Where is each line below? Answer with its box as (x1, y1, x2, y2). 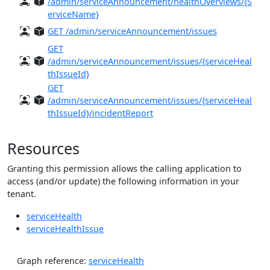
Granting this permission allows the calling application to (7, 163, 242, 175)
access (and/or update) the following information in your (7, 175, 239, 187)
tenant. (7, 188, 36, 200)
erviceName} (48, 8, 99, 20)
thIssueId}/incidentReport (48, 107, 153, 119)
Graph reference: (17, 255, 89, 267)
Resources (7, 138, 80, 159)
